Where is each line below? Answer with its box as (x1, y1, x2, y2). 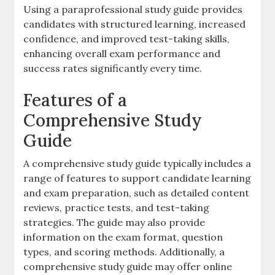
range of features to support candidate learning (23, 172, 252, 184)
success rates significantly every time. (23, 62, 203, 74)
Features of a (23, 89, 128, 111)
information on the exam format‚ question (23, 231, 223, 243)
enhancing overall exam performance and (23, 47, 221, 60)
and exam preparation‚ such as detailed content (23, 187, 250, 199)
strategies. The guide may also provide (23, 216, 206, 228)
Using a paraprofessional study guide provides (23, 3, 243, 15)
